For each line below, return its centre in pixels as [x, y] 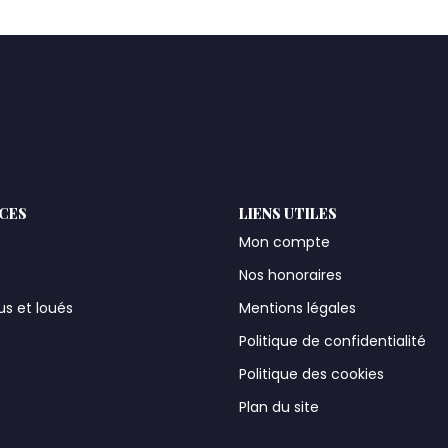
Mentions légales [297, 308]
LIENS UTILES [288, 213]
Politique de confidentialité [332, 341]
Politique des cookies [311, 374]
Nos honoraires [290, 275]
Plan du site [279, 407]
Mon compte [284, 242]
